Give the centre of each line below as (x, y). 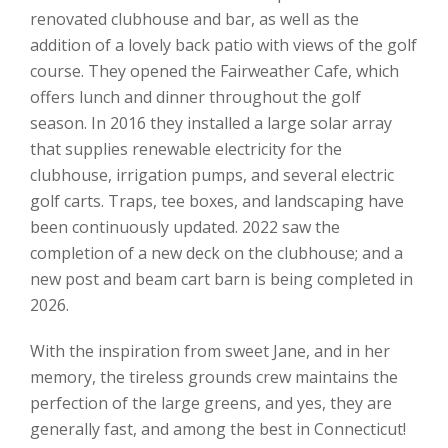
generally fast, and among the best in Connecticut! (218, 429)
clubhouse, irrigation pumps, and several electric (212, 175)
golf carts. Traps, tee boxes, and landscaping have (217, 201)
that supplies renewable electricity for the (186, 149)
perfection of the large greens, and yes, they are (211, 403)
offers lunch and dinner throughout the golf (195, 97)
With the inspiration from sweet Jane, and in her (210, 351)
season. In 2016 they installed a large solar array (211, 123)
